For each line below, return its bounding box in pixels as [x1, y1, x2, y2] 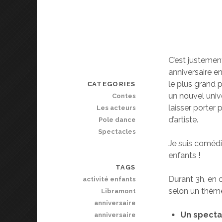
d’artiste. [168, 115, 199, 125]
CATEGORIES [87, 80, 136, 88]
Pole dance [98, 116, 136, 124]
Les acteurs [96, 104, 136, 112]
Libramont [101, 187, 136, 195]
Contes [111, 92, 136, 100]
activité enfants [82, 175, 136, 183]
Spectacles [98, 128, 136, 136]
